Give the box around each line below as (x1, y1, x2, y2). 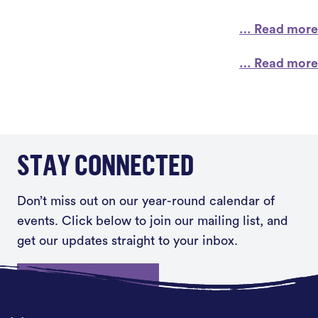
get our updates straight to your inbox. (17, 234, 238, 247)
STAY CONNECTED (17, 147, 194, 182)
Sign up (63, 276, 102, 287)
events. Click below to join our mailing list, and (17, 214, 288, 227)
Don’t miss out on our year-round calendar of (17, 194, 275, 207)
